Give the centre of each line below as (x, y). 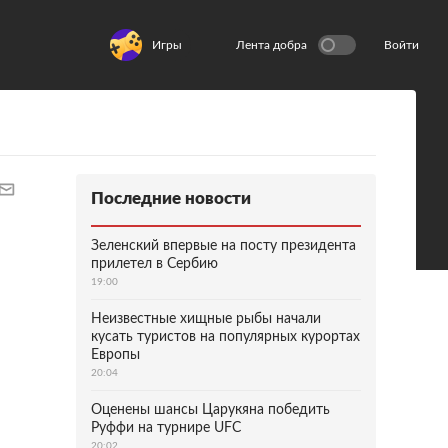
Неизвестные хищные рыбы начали (206, 319)
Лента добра (271, 45)
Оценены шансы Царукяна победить (210, 410)
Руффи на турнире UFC (166, 428)
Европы (115, 355)
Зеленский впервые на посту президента (223, 246)
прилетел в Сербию (154, 264)
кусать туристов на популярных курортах (225, 337)
